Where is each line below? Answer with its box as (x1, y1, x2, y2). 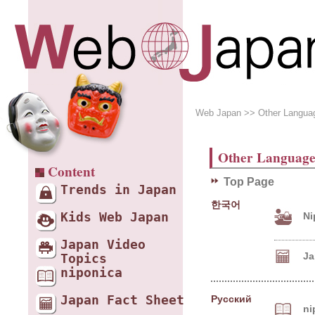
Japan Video (60, 238, 146, 252)
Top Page (224, 175, 274, 188)
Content (48, 162, 95, 181)
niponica (60, 266, 122, 280)
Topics (60, 252, 107, 266)
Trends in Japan (60, 183, 176, 197)
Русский (211, 293, 252, 305)
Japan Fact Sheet (60, 293, 184, 307)
